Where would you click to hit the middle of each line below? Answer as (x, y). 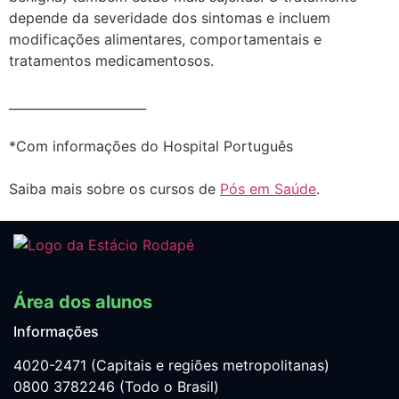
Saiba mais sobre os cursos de (114, 189)
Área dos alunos (83, 302)
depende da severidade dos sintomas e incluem (170, 18)
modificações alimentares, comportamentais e (165, 40)
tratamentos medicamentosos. (111, 61)
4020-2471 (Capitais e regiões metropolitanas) (171, 366)
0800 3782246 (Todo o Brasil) (116, 387)
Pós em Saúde (268, 189)
